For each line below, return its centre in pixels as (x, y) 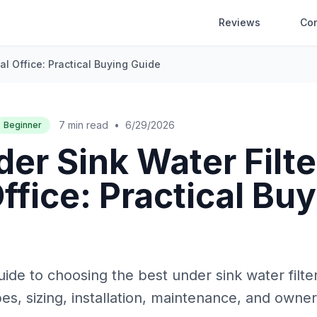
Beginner (23, 125)
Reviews (240, 22)
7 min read (83, 125)
